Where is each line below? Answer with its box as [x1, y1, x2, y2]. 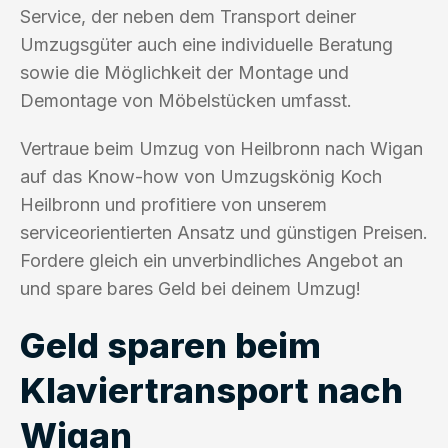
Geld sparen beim [20, 323, 321, 366]
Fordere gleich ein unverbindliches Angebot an [20, 249, 403, 271]
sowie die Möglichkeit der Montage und [20, 61, 349, 83]
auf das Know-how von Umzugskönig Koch [20, 165, 382, 187]
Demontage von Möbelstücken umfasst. [20, 89, 352, 111]
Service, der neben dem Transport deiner [20, 5, 356, 27]
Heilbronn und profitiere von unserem [20, 193, 327, 215]
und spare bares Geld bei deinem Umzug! [20, 277, 361, 299]
